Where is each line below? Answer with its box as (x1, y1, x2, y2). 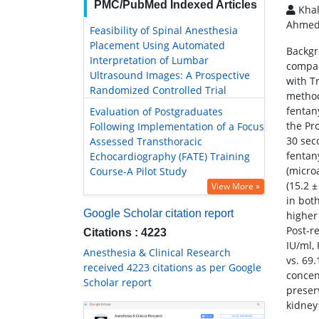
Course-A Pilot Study (90, 164, 187, 179)
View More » (211, 180, 260, 193)
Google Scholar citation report (83, 207, 234, 220)
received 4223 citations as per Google (83, 261, 261, 275)
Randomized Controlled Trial (90, 83, 226, 98)
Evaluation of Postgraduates (90, 105, 223, 119)
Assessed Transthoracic (90, 135, 202, 149)
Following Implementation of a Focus (90, 120, 264, 134)
